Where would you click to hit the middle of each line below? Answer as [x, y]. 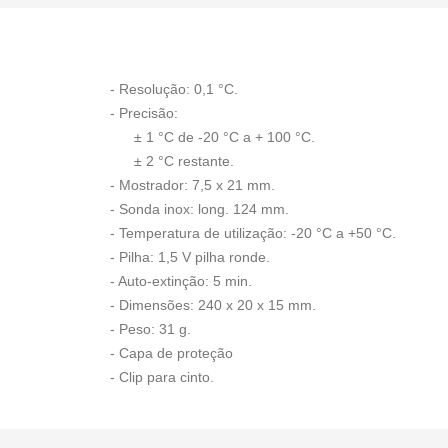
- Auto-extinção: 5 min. [180, 281]
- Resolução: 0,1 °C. [173, 89]
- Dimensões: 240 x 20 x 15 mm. [212, 305]
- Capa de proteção [171, 353]
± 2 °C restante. [183, 161]
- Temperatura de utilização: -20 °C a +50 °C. [252, 233]
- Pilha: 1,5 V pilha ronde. [189, 257]
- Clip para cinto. [161, 377]
